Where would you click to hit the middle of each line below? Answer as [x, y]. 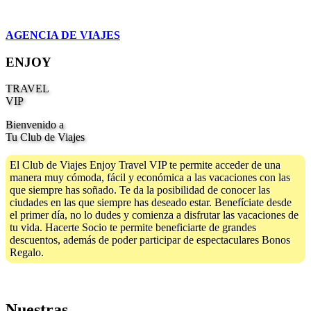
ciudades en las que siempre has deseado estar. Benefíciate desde [151, 203]
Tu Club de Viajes [45, 137]
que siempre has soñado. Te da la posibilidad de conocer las [140, 190]
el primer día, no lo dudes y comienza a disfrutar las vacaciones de [154, 215]
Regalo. [27, 253]
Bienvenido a [35, 125]
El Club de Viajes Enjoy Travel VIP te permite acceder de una [145, 165]
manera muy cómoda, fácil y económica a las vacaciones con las [150, 178]
